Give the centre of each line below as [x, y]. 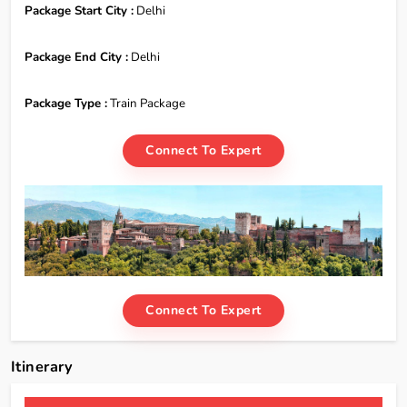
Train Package [146, 104]
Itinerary [42, 367]
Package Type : [66, 104]
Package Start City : [79, 11]
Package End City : [76, 57]
